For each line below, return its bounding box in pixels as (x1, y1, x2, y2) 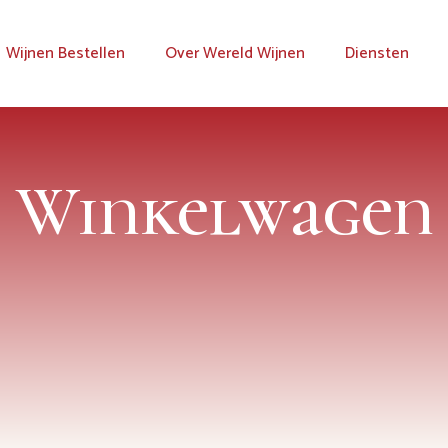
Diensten (344, 39, 409, 67)
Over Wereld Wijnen (164, 39, 305, 67)
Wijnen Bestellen (5, 39, 125, 67)
